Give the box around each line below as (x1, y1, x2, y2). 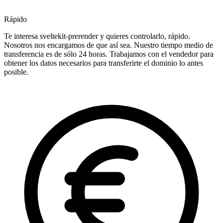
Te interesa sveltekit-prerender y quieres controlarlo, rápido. (4, 32, 190, 41)
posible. (4, 68, 28, 77)
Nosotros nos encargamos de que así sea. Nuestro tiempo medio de (4, 41, 213, 50)
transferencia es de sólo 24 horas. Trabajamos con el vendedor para (4, 50, 214, 59)
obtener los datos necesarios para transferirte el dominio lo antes (4, 59, 203, 68)
